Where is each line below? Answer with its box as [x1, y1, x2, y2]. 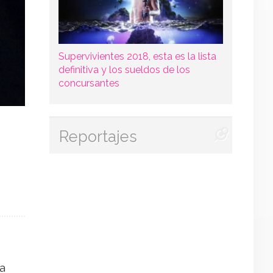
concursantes [58, 77, 119, 89]
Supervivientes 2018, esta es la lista [58, 50, 216, 62]
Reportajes [59, 127, 137, 146]
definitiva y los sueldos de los [58, 63, 190, 76]
